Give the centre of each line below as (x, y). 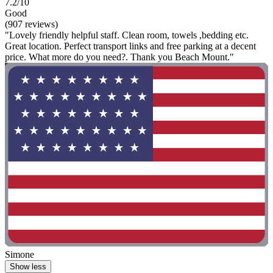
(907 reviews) (31, 24)
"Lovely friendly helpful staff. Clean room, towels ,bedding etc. (127, 35)
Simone (19, 255)
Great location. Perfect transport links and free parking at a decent (130, 46)
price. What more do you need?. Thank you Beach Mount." (119, 57)
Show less (28, 267)
